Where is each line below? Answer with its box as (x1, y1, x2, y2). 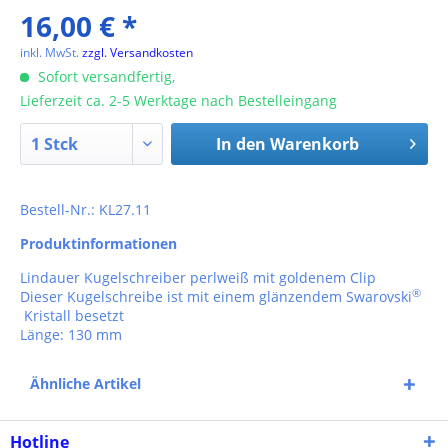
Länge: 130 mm (20, 325, 122, 344)
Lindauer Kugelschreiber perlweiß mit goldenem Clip (20, 268, 376, 287)
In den (215, 133, 266, 155)
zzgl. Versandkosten (82, 44, 193, 61)
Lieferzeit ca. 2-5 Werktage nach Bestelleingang (20, 91, 337, 110)
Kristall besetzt (20, 306, 124, 325)
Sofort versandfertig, (34, 67, 175, 86)
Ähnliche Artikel (30, 374, 141, 393)
